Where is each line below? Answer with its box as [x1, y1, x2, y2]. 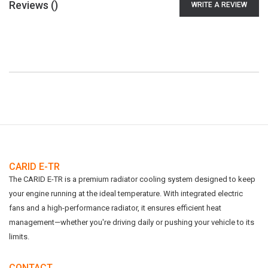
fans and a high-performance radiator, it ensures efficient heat [9, 203, 221, 212]
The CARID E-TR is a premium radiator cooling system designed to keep [9, 175, 255, 184]
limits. [9, 232, 29, 241]
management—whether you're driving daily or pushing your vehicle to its [9, 218, 254, 227]
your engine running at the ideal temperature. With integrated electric [9, 189, 243, 198]
